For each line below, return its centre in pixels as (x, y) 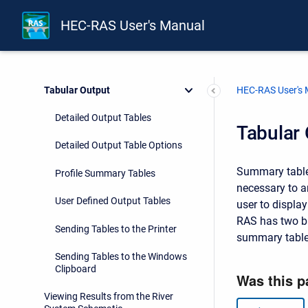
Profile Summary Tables (105, 173)
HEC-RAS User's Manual (133, 26)
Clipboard (76, 268)
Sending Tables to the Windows (121, 256)
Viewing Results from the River (109, 297)
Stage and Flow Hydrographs (106, 34)
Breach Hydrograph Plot (96, 62)
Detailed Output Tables (103, 118)
